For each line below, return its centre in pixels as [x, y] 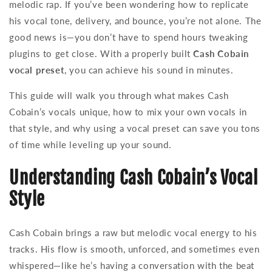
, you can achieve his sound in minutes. [149, 70]
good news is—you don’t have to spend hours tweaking [129, 37]
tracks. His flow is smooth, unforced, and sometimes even [134, 249]
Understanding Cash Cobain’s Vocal [134, 178]
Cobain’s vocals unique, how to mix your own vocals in [128, 111]
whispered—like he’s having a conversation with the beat [132, 265]
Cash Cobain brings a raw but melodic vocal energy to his [133, 232]
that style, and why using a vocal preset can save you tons [135, 128]
